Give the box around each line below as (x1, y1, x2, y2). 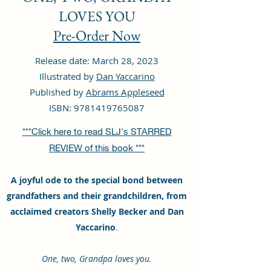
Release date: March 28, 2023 (35, 54, 158, 67)
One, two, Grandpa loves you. (42, 253, 152, 264)
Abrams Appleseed (85, 86, 165, 98)
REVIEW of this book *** (49, 142, 145, 153)
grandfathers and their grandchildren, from (7, 190, 187, 201)
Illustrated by (39, 70, 96, 82)
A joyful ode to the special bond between (11, 174, 183, 186)
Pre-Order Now (53, 26, 140, 45)
